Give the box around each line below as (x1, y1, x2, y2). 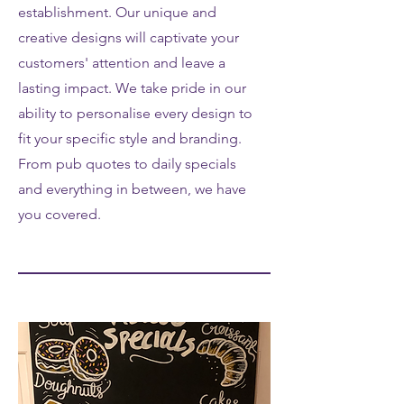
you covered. (18, 206, 101, 223)
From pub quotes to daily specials (18, 155, 236, 172)
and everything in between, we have (18, 180, 246, 197)
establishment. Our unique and (18, 4, 216, 21)
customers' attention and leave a (18, 54, 225, 71)
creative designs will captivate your (18, 29, 239, 46)
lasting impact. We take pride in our (18, 79, 246, 96)
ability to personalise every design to (18, 105, 252, 122)
